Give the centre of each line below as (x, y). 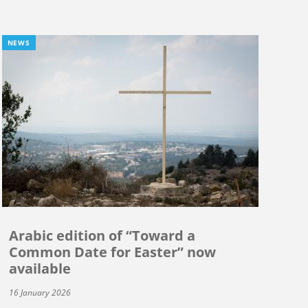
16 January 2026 (40, 293)
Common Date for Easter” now (112, 252)
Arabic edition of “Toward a (102, 236)
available (40, 269)
